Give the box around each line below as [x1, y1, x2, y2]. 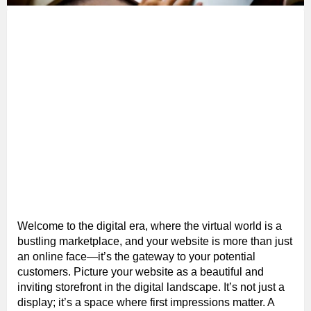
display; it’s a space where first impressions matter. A [17, 296, 275, 309]
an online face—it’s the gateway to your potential [17, 251, 255, 263]
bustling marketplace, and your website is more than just [17, 235, 292, 248]
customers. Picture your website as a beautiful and [17, 266, 264, 278]
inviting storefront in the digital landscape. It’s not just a [17, 281, 285, 294]
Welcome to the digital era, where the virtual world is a [17, 220, 282, 233]
